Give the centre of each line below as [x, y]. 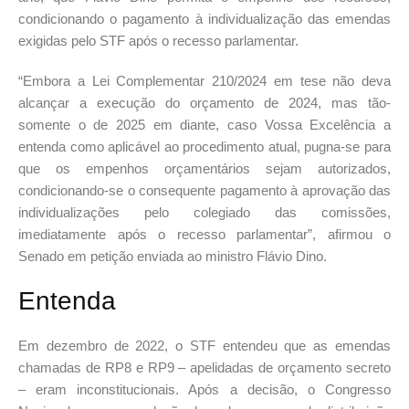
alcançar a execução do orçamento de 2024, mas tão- [204, 103]
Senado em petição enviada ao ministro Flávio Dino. [173, 257]
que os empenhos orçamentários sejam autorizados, [204, 169]
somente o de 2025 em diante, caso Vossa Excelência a [204, 125]
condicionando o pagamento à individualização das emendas [204, 19]
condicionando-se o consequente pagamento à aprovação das [204, 191]
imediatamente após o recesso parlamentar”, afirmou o [204, 235]
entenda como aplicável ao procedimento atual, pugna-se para [204, 147]
